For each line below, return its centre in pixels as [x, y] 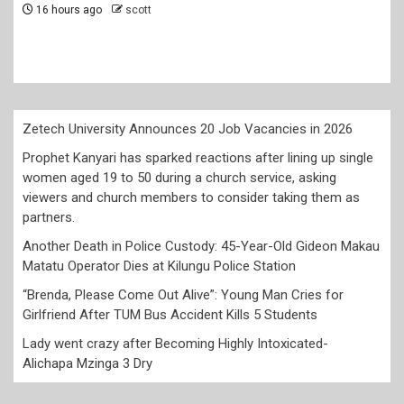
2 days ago [62, 46]
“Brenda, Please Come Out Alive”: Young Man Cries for [183, 295]
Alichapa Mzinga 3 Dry [87, 364]
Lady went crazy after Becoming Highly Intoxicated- [175, 344]
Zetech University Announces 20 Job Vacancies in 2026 [188, 129]
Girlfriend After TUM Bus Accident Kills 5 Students [170, 315]
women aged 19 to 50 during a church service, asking [179, 178]
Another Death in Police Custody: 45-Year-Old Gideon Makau [201, 247]
